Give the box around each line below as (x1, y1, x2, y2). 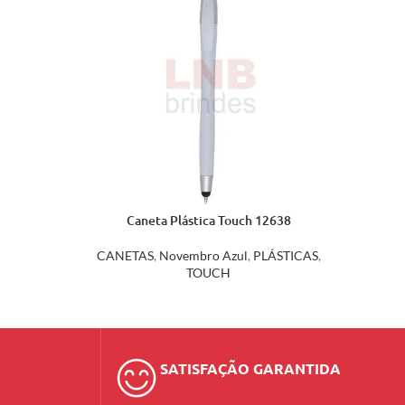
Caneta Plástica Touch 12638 (126, 212, 291, 229)
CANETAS (96, 248, 154, 263)
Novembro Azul (158, 248, 248, 263)
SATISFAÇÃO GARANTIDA (159, 359, 341, 378)
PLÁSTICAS (252, 248, 318, 263)
